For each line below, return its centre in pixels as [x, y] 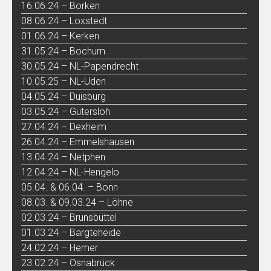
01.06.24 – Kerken [60, 36]
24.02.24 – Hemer [60, 247]
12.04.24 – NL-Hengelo [70, 172]
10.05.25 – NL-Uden [64, 81]
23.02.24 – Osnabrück [68, 263]
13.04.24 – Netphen [63, 157]
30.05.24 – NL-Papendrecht [80, 66]
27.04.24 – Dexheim [64, 126]
